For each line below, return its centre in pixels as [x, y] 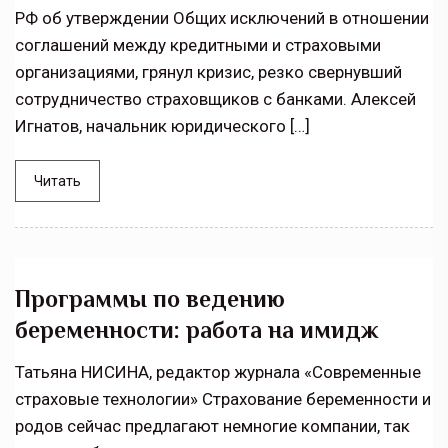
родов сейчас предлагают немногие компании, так [212, 426]
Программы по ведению [150, 299]
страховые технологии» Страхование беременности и [223, 399]
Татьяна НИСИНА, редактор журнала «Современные [218, 372]
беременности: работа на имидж [197, 330]
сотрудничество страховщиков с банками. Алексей [215, 99]
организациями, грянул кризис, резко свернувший [208, 72]
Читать [57, 181]
